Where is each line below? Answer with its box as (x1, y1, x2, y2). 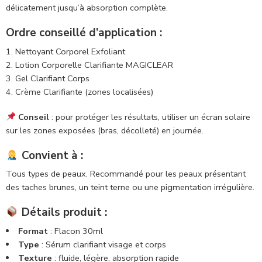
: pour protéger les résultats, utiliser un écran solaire (49, 111, 250, 123)
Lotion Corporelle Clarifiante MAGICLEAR (15, 58, 173, 71)
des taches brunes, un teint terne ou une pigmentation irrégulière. (6, 181, 254, 194)
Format (18, 225, 48, 237)
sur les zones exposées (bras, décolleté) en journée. (6, 124, 204, 136)
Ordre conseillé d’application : (6, 25, 162, 41)
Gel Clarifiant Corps (15, 72, 89, 84)
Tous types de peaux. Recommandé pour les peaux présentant (6, 168, 246, 180)
